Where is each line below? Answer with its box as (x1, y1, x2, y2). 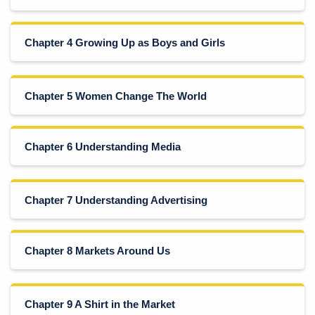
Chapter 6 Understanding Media (25, 140, 181, 153)
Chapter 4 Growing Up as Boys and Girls (25, 36, 225, 49)
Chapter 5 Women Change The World (25, 89, 207, 102)
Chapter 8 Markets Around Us (25, 244, 170, 257)
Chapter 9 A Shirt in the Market (25, 297, 175, 310)
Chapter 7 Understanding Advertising (25, 193, 207, 206)
